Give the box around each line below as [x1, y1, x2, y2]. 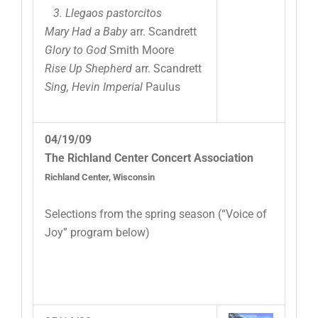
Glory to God [45, 43, 109, 57]
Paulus [143, 80, 180, 94]
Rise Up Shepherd [45, 62, 132, 76]
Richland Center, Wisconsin [45, 172, 155, 183]
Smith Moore [109, 43, 174, 57]
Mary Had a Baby [45, 25, 130, 39]
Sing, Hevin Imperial [45, 80, 143, 94]
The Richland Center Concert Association [45, 151, 253, 165]
